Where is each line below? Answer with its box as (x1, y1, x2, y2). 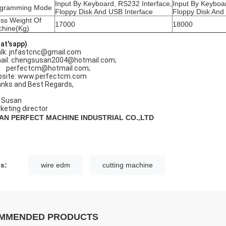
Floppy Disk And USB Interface (55, 8, 153, 16)
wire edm (41, 161, 70, 169)
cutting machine (102, 161, 153, 169)
